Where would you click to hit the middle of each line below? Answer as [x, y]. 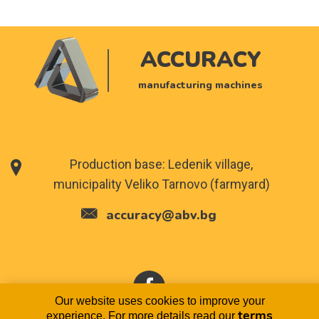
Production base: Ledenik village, [161, 164]
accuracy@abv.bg [161, 215]
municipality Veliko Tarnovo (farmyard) [161, 184]
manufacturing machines [200, 85]
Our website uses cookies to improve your [159, 301]
